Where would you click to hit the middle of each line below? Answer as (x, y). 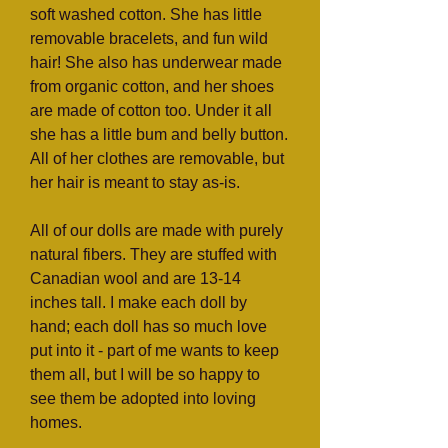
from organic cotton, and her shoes (152, 86)
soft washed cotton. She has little (146, 14)
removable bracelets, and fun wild (149, 38)
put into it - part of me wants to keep (154, 350)
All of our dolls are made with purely (156, 230)
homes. (56, 422)
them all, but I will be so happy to (145, 374)
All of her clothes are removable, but (157, 158)
